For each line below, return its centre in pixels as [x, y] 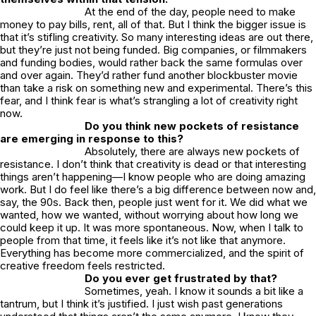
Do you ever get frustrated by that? [181, 278]
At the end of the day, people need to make [190, 11]
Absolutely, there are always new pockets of [192, 151]
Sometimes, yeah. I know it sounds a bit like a [194, 291]
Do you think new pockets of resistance [192, 126]
